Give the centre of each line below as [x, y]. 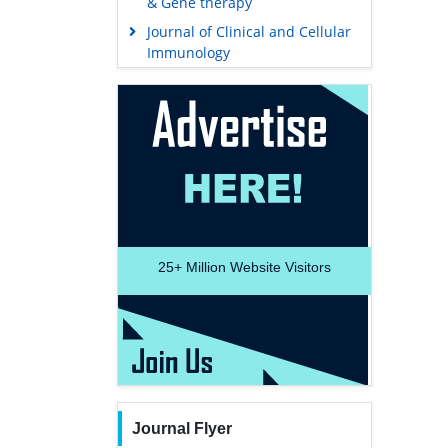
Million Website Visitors [256, 267]
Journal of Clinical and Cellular [248, 32]
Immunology [188, 53]
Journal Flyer [181, 429]
